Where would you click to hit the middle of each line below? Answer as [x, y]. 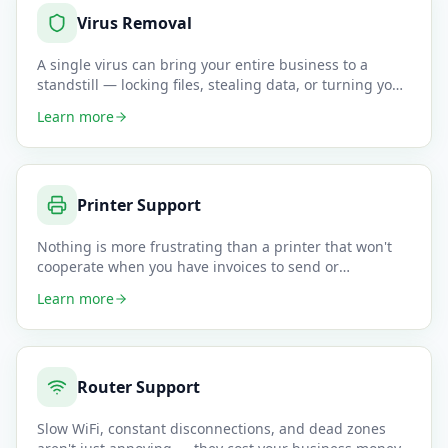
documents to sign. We [116, 286]
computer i [73, 104]
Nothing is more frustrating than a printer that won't [214, 246]
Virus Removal [134, 23]
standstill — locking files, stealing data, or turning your [222, 84]
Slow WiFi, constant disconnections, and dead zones [211, 428]
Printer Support [139, 205]
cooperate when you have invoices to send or [188, 266]
